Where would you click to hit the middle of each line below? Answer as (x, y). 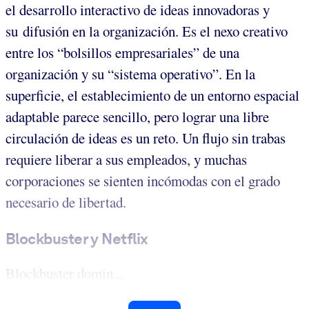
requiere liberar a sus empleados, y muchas (126, 160)
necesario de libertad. (66, 202)
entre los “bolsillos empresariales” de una (122, 53)
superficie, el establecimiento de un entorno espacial (152, 96)
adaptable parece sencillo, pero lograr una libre (137, 117)
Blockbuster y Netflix (77, 239)
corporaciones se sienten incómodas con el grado (143, 181)
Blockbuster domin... (64, 273)
